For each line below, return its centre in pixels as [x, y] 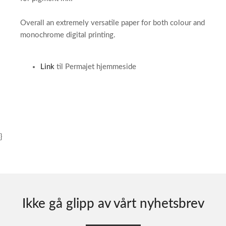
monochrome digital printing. [68, 35]
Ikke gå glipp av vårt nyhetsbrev [113, 204]
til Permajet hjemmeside [95, 67]
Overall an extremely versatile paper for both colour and [112, 23]
